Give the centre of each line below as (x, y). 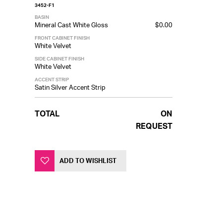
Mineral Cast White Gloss (71, 25)
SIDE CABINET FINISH (59, 58)
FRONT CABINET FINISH (62, 38)
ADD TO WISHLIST (88, 160)
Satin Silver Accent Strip (70, 87)
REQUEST (154, 126)
